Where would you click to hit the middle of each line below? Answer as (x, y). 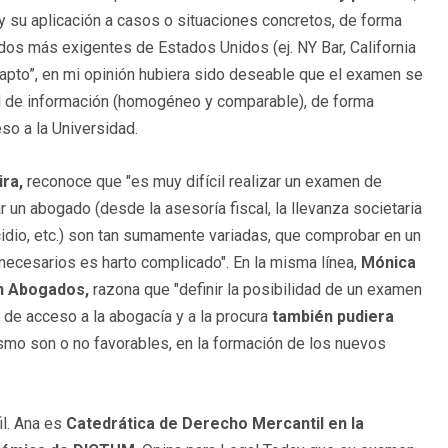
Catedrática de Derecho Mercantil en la (215, 424)
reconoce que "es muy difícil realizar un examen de (202, 182)
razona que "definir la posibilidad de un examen (257, 290)
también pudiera (333, 317)
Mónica (388, 263)
